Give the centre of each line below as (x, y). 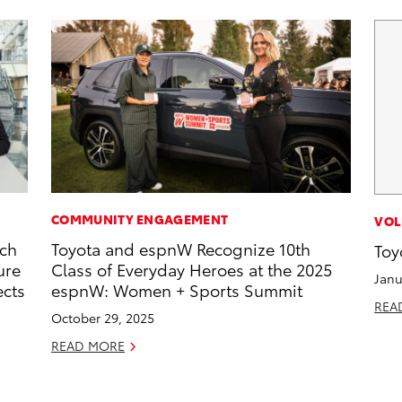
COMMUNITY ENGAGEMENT (140, 219)
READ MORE (88, 346)
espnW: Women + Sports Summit (177, 290)
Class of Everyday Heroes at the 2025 (192, 269)
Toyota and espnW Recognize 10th (181, 249)
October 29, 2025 (103, 318)
